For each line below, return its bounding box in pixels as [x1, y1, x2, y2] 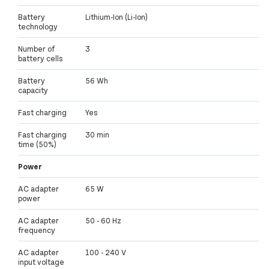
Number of [18, 44, 55, 54]
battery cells [18, 53, 63, 64]
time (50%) [18, 139, 56, 150]
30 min [85, 130, 109, 140]
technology [18, 22, 58, 32]
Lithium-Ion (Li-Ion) [85, 12, 148, 22]
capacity [18, 85, 48, 95]
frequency [18, 225, 55, 235]
